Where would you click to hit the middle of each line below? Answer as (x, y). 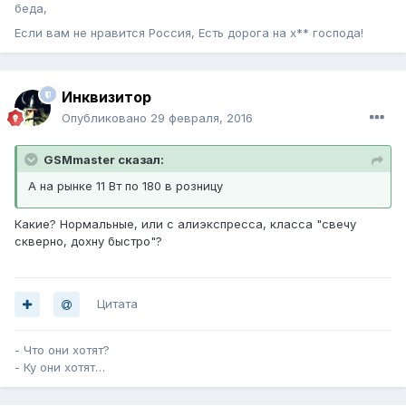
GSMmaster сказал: (104, 160)
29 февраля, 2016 (202, 118)
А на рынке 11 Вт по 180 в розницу (126, 186)
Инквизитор (106, 97)
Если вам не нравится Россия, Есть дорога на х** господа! (189, 33)
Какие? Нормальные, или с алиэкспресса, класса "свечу (185, 224)
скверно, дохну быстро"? (88, 242)
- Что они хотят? (64, 350)
